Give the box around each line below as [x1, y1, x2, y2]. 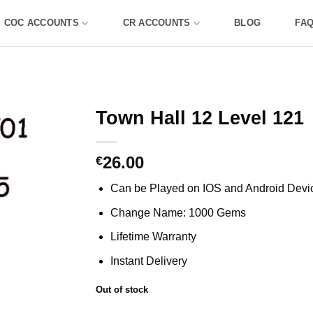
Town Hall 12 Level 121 [96, 107, 305, 129]
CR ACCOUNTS [122, 17, 191, 28]
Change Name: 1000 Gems [110, 206, 247, 219]
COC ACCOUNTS [3, 17, 79, 28]
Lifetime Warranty [110, 231, 197, 243]
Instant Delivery [110, 254, 188, 267]
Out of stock [96, 284, 149, 295]
